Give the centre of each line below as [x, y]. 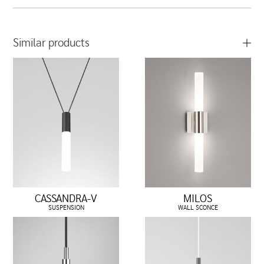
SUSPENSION [66, 207]
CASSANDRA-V [66, 199]
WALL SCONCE [198, 207]
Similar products [52, 43]
